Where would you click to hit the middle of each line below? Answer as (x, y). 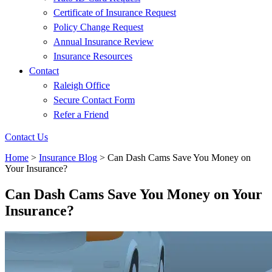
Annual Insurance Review (104, 42)
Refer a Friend (81, 114)
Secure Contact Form (94, 100)
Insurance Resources (93, 56)
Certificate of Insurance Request (115, 12)
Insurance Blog (68, 158)
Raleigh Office (82, 85)
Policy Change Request (98, 27)
